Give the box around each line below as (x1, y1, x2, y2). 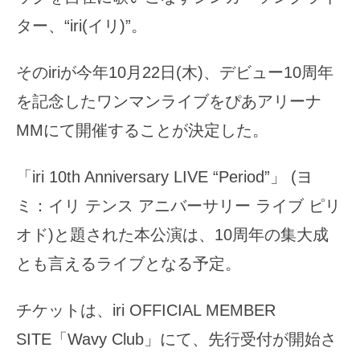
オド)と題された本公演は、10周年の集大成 (16, 225, 329, 243)
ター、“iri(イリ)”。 (16, 16, 147, 35)
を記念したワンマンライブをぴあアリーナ (16, 92, 321, 110)
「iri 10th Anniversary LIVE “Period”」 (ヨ (16, 167, 313, 186)
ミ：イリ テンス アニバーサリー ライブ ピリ (16, 196, 341, 215)
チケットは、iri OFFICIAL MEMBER (16, 301, 276, 319)
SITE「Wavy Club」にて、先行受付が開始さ (16, 329, 337, 348)
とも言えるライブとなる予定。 (16, 254, 241, 272)
